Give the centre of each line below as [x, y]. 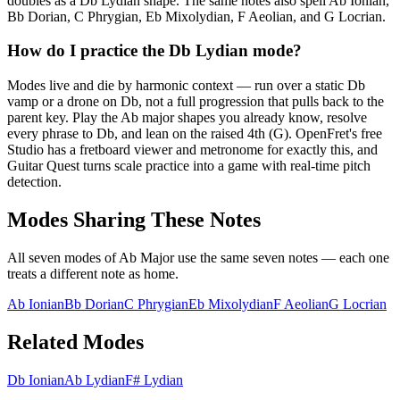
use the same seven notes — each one [282, 257]
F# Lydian [154, 379]
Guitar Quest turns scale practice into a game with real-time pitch [189, 165]
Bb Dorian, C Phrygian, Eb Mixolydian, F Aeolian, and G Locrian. [196, 16]
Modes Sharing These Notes [134, 219]
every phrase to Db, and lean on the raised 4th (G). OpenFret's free [195, 133]
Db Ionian [36, 379]
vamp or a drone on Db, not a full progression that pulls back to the [196, 101]
